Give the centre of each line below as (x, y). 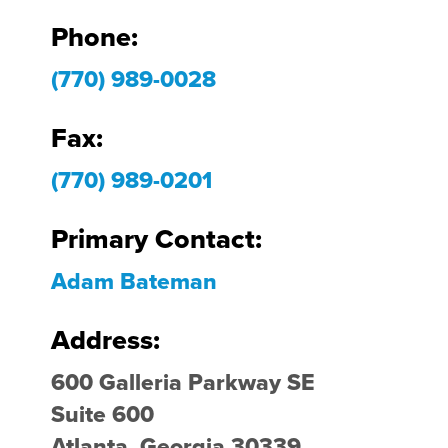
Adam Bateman (133, 282)
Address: (105, 341)
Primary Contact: (156, 240)
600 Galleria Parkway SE (182, 383)
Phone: (94, 38)
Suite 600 (102, 415)
